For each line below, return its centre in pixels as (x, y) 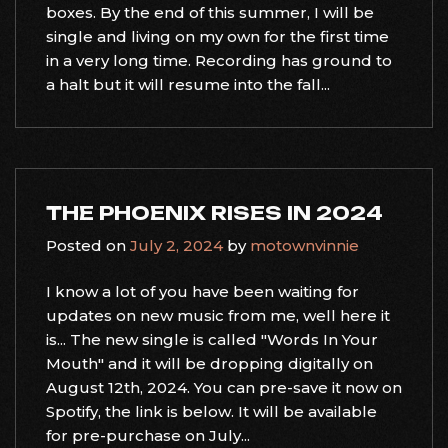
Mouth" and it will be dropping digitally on (209, 363)
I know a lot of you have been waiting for (202, 291)
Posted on (88, 245)
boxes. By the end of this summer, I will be (210, 12)
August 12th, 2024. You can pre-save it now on (224, 387)
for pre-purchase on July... (148, 435)
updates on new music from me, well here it (218, 315)
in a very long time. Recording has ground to (219, 60)
